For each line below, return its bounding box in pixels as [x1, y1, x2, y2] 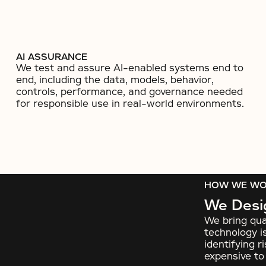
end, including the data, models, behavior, [15, 74, 214, 86]
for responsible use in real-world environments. [15, 97, 244, 110]
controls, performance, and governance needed [15, 85, 243, 98]
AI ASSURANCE [15, 51, 87, 63]
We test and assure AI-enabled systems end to [15, 62, 243, 74]
